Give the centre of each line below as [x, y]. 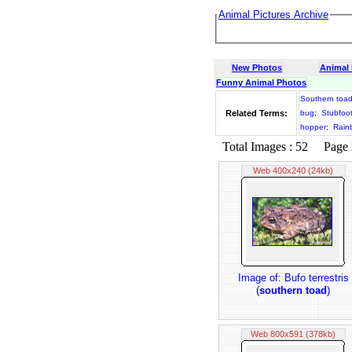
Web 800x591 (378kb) [293, 334]
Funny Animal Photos [261, 82]
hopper [313, 127]
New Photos [257, 68]
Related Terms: [256, 113]
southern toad [293, 290]
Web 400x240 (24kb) [293, 170]
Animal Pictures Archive [273, 15]
